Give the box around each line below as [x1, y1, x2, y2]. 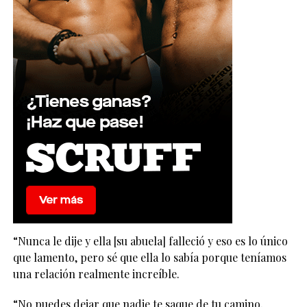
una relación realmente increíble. [12, 267, 180, 282]
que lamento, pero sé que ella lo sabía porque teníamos [12, 250, 286, 265]
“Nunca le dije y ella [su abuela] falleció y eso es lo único [12, 234, 288, 249]
